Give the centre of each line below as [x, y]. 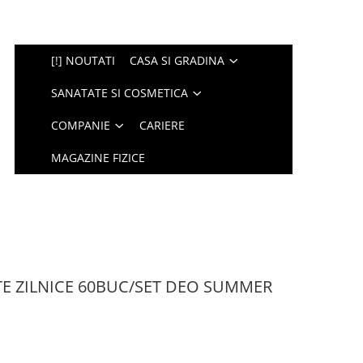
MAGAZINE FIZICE [98, 158]
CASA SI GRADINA [177, 60]
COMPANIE [81, 125]
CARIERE [162, 125]
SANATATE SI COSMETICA [120, 93]
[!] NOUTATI [83, 60]
